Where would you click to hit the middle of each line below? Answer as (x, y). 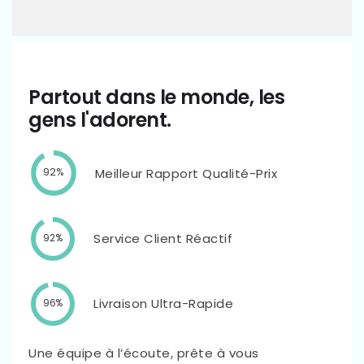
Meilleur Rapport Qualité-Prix (186, 173)
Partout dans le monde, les (156, 97)
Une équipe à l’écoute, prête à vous (144, 353)
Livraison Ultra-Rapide (164, 304)
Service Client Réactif (163, 239)
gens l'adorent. (100, 120)
